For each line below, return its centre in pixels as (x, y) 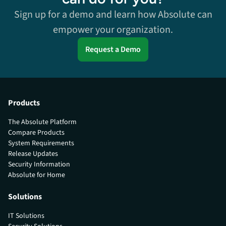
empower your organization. (113, 30)
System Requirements (41, 143)
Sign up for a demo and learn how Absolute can (113, 15)
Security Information (39, 164)
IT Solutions (26, 216)
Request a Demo (113, 50)
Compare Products (36, 132)
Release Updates (33, 154)
